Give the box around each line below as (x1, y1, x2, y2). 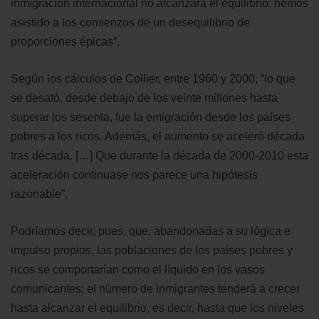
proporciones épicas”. (11, 35, 120, 48)
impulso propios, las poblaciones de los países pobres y (11, 244, 293, 256)
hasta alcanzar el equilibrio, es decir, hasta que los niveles (11, 301, 304, 314)
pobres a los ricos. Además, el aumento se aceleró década (11, 130, 305, 142)
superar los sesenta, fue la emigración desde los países (11, 110, 291, 123)
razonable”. (11, 187, 68, 200)
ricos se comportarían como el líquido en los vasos (11, 263, 265, 276)
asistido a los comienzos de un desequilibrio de (11, 16, 250, 28)
